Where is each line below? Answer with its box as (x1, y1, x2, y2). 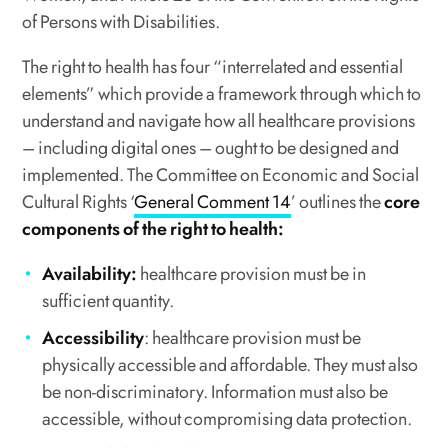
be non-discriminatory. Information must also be (42, 378, 389, 405)
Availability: (42, 260, 141, 287)
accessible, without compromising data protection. (42, 405, 416, 432)
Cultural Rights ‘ (22, 188, 135, 215)
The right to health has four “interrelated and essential (22, 53, 404, 80)
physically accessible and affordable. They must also (42, 351, 419, 378)
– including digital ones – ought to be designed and (22, 134, 400, 161)
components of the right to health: (22, 215, 285, 242)
